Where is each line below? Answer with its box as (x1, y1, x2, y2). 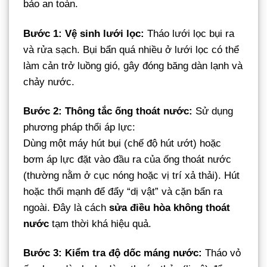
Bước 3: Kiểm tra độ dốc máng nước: (23, 247, 202, 259)
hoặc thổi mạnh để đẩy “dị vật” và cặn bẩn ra (23, 185, 222, 197)
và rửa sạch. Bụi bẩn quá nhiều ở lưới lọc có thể (23, 44, 239, 55)
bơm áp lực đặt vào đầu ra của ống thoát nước (23, 153, 231, 165)
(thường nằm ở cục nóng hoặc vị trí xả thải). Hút (23, 169, 240, 181)
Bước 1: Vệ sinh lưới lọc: (23, 27, 144, 39)
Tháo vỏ (202, 247, 241, 259)
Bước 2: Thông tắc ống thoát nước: (23, 105, 195, 117)
